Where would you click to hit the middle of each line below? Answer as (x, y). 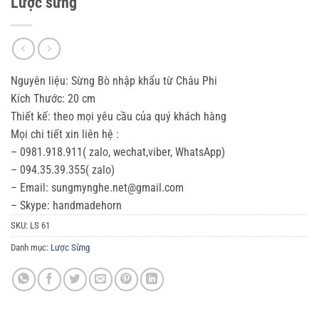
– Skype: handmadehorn (66, 205)
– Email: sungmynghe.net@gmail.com (97, 188)
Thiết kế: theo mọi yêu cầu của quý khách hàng (119, 116)
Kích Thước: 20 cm (53, 99)
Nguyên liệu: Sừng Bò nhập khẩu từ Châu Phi (114, 81)
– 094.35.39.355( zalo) (63, 170)
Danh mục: (31, 247)
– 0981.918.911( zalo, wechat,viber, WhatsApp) (118, 152)
